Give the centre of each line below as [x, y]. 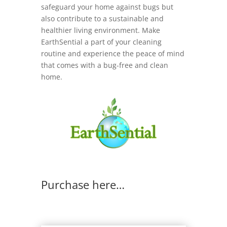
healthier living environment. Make [100, 30]
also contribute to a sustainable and [102, 19]
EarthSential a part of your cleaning [101, 42]
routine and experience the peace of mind [112, 54]
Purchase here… [83, 185]
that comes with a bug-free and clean [104, 65]
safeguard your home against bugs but [107, 7]
